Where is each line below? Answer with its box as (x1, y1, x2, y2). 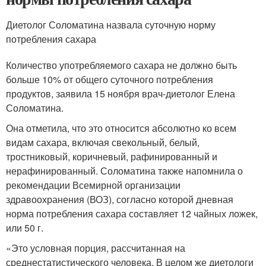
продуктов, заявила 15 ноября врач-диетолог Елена (6, 86, 235, 100)
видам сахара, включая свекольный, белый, (6, 135, 199, 149)
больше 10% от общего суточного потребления (6, 72, 213, 86)
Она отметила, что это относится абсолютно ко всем (6, 121, 236, 135)
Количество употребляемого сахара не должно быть (6, 58, 237, 72)
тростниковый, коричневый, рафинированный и (6, 149, 217, 163)
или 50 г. (6, 220, 43, 235)
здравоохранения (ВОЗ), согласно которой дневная (6, 192, 233, 206)
